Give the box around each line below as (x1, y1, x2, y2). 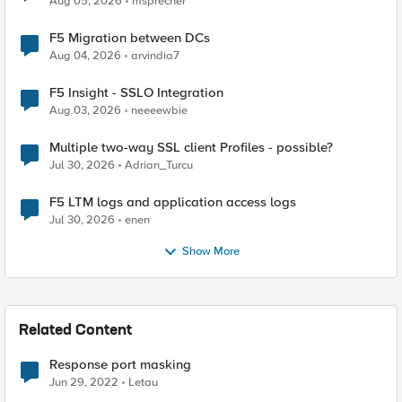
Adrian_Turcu (125, 158, 193, 172)
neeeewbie (131, 103, 188, 118)
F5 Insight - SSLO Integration (49, 84, 223, 100)
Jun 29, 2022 (49, 375, 118, 389)
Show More (181, 244, 240, 259)
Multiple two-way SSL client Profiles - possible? (49, 139, 333, 155)
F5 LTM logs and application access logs (49, 194, 296, 210)
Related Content (19, 324, 132, 338)
